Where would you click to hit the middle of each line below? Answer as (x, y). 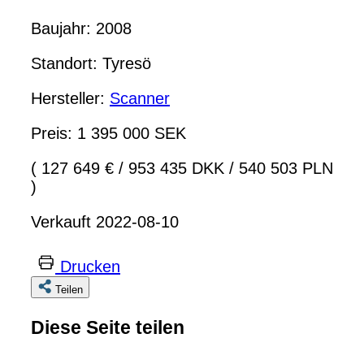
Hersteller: (70, 98)
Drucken (90, 266)
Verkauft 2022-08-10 (105, 221)
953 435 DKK (176, 168)
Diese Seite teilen (108, 328)
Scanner (140, 98)
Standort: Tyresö (91, 63)
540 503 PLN (284, 168)
